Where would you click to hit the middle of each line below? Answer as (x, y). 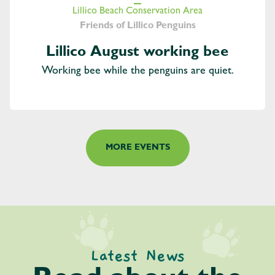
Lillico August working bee (137, 54)
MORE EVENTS (137, 148)
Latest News (137, 256)
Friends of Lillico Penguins (137, 27)
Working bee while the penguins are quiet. (137, 72)
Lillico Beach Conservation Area (137, 12)
